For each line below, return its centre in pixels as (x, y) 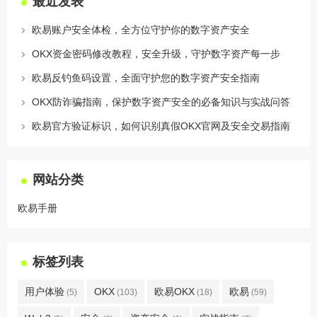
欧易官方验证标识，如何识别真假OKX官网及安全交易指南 (161, 126)
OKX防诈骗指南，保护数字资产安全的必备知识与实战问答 (161, 102)
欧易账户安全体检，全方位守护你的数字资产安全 (141, 30)
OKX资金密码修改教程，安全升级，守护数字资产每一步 (156, 54)
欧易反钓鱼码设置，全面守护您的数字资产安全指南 (146, 78)
